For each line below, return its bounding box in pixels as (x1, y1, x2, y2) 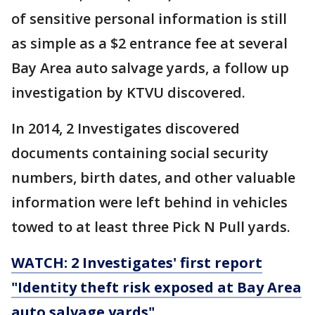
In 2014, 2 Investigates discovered (11, 119, 240, 138)
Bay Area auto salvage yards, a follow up (11, 58, 289, 77)
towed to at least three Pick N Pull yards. (11, 217, 294, 236)
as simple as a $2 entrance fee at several (11, 34, 288, 53)
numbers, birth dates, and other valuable (11, 168, 295, 187)
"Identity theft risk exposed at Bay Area (11, 278, 302, 297)
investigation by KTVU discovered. (11, 83, 249, 102)
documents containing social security (11, 143, 269, 162)
